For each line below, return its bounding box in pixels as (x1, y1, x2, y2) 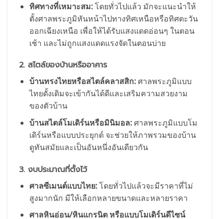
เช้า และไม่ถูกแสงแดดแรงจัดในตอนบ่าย (29, 37, 166, 48)
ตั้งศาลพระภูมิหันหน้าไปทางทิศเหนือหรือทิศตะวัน (29, 13, 198, 24)
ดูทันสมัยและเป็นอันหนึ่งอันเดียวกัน (29, 141, 148, 153)
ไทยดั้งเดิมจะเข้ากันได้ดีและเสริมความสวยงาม (29, 88, 188, 99)
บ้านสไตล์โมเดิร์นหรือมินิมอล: (29, 117, 132, 128)
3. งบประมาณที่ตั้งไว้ (19, 163, 87, 175)
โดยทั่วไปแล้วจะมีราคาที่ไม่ (97, 180, 193, 191)
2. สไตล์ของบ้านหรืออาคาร (19, 59, 107, 71)
